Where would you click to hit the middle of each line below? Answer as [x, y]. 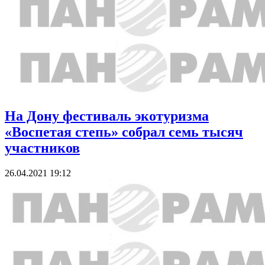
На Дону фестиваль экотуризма [107, 116]
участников [42, 148]
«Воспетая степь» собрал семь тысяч [124, 132]
